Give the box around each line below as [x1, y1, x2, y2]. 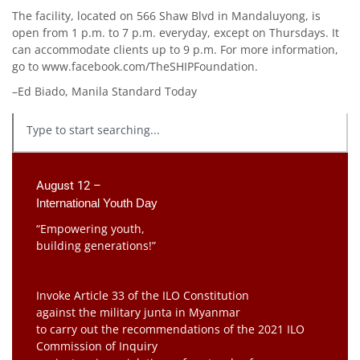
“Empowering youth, [36, 220, 145, 236]
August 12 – [36, 178, 101, 193]
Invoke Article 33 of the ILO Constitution [36, 287, 249, 303]
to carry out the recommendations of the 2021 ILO [36, 321, 305, 337]
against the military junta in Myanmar [36, 304, 240, 320]
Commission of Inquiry [36, 337, 157, 354]
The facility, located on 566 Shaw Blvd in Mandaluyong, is [12, 7, 321, 23]
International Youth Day [36, 196, 157, 210]
